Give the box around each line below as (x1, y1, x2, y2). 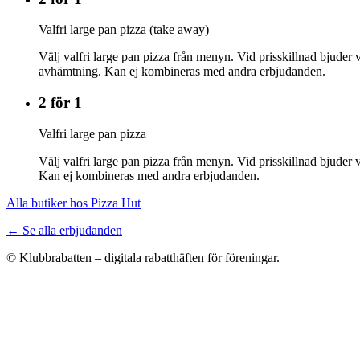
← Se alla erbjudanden (6, 223, 122, 237)
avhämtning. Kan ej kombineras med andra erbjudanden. (39, 64, 325, 79)
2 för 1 (39, 93, 82, 111)
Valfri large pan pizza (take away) (39, 22, 209, 37)
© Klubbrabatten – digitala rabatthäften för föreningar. (6, 250, 280, 264)
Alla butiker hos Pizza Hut (6, 195, 141, 210)
